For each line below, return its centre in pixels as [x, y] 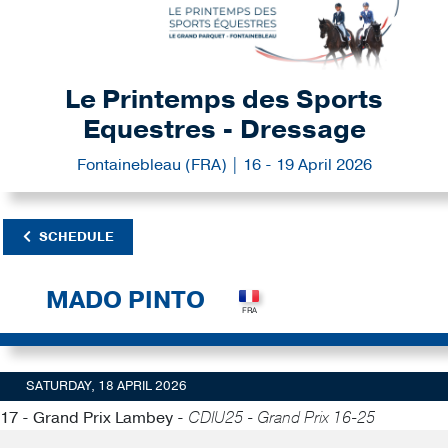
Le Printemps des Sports [224, 100]
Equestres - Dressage [224, 130]
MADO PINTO [125, 300]
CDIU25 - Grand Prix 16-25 [281, 417]
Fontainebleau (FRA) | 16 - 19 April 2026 [224, 165]
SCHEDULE [76, 236]
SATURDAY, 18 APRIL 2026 [106, 385]
